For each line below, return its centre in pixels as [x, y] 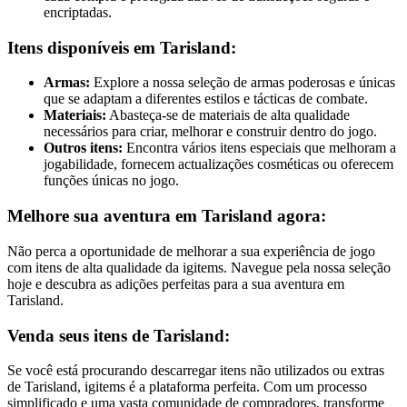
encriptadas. [78, 12]
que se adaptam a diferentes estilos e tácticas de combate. [206, 99]
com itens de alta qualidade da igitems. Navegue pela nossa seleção [199, 267]
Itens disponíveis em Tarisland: [122, 47]
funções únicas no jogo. [111, 181]
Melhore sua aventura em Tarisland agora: [167, 216]
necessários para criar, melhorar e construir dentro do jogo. [210, 132]
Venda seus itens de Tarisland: [119, 335]
